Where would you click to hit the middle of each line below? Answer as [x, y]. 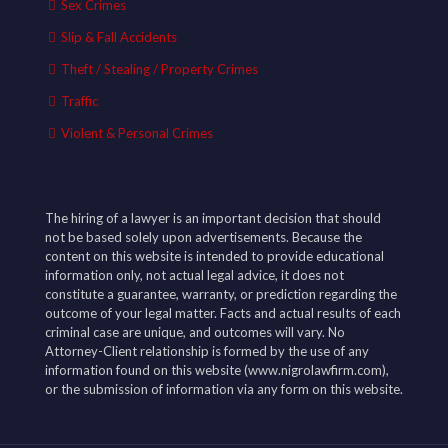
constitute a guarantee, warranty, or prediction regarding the [221, 294]
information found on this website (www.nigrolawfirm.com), [217, 370]
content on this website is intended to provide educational [214, 256]
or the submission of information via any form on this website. [224, 389]
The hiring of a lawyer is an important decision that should [213, 218]
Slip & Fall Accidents [119, 37]
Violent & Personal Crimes [137, 133]
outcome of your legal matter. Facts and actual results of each [223, 313]
